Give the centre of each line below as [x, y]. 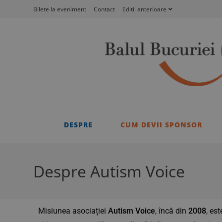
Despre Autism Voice [109, 171]
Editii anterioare [145, 9]
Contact [105, 9]
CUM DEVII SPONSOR [161, 124]
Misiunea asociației [73, 211]
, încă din [172, 211]
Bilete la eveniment [60, 9]
